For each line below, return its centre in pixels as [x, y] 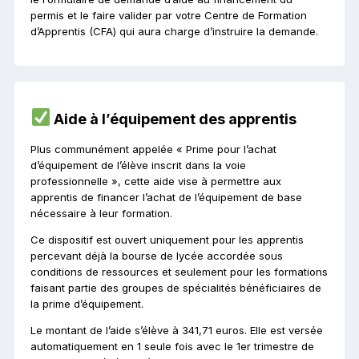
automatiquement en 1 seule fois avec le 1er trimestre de [172, 347]
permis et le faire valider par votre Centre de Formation [169, 15]
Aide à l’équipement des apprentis [174, 119]
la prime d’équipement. [87, 304]
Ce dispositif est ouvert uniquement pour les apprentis [167, 240]
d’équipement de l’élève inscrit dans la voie [138, 165]
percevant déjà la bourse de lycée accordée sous [157, 256]
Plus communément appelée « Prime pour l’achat [153, 149]
